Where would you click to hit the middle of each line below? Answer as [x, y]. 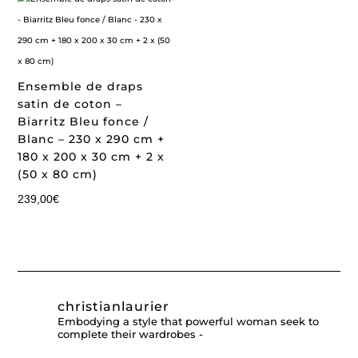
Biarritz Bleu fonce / [84, 122]
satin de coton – [70, 104]
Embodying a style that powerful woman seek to [189, 321]
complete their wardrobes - [131, 334]
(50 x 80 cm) [58, 175]
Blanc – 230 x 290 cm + [91, 139]
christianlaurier [114, 306]
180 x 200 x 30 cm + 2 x [91, 157]
